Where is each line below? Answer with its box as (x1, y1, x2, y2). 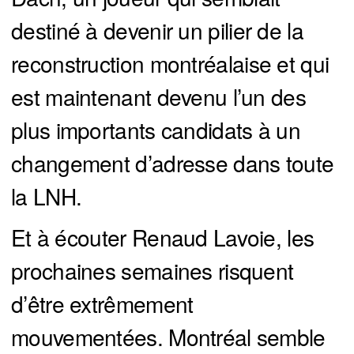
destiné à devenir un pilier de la (11, 13, 303, 46)
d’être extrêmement (11, 287, 194, 319)
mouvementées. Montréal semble (11, 320, 326, 352)
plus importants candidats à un (11, 113, 300, 145)
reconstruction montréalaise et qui (11, 47, 330, 79)
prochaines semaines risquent (11, 254, 294, 286)
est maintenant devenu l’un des (11, 80, 306, 112)
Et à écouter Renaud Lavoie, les (11, 220, 314, 253)
